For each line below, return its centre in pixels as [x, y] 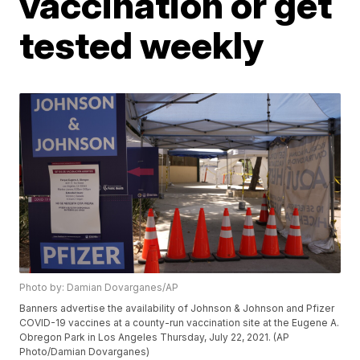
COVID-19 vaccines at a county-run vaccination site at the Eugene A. [180, 323]
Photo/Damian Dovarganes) [85, 352]
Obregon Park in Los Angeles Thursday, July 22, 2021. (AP [155, 337]
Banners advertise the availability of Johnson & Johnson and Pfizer [177, 309]
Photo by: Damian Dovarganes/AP [99, 288]
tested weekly [142, 45]
